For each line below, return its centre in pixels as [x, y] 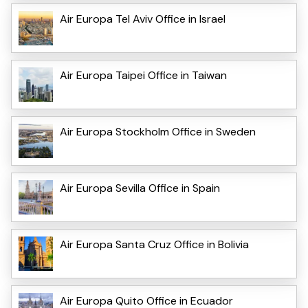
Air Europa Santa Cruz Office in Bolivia [154, 244]
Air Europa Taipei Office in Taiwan [143, 75]
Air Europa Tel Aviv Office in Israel [143, 19]
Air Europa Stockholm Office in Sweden [158, 131]
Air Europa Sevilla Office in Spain [140, 188]
